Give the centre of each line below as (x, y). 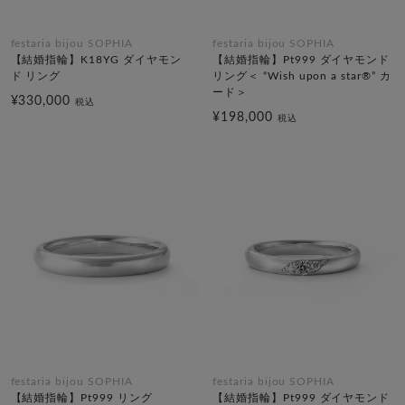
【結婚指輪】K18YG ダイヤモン (96, 60)
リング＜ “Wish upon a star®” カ (302, 76)
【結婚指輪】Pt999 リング (81, 397)
